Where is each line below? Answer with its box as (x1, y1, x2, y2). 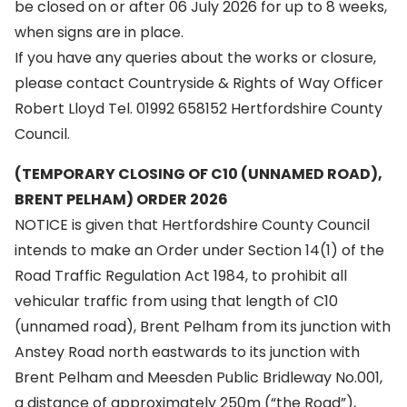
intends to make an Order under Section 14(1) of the (15, 240, 384, 261)
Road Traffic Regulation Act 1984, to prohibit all (15, 265, 347, 286)
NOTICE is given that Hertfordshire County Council (15, 214, 370, 235)
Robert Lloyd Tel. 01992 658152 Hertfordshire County (15, 98, 382, 119)
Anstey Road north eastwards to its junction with (15, 342, 360, 362)
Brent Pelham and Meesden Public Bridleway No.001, (15, 367, 382, 388)
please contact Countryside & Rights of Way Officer (15, 73, 383, 94)
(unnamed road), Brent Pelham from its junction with (15, 316, 391, 337)
